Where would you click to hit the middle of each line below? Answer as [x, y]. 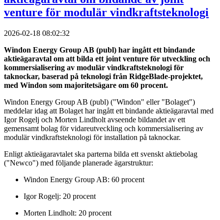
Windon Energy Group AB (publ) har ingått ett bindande [99, 50]
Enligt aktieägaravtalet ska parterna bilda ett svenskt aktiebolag [101, 154]
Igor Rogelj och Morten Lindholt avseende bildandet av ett [95, 119]
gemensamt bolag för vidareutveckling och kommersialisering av [104, 128]
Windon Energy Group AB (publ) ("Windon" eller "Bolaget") [99, 102]
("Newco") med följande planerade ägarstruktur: [79, 163]
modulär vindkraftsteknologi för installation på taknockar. [92, 137]
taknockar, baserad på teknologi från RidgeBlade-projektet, [103, 76]
